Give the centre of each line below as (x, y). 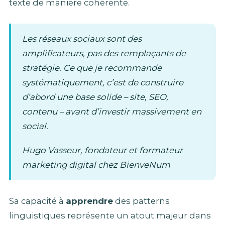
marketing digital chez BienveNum (96, 164)
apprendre (89, 201)
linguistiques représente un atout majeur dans (110, 215)
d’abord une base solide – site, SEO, (95, 97)
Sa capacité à (37, 201)
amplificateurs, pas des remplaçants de (104, 53)
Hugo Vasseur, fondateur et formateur (102, 150)
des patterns (141, 201)
